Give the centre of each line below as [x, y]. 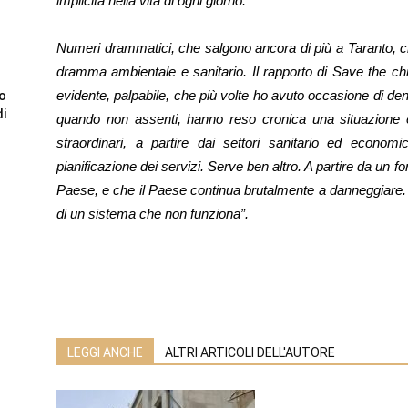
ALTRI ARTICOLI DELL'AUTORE [250, 352]
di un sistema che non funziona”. [153, 214]
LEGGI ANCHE [105, 352]
